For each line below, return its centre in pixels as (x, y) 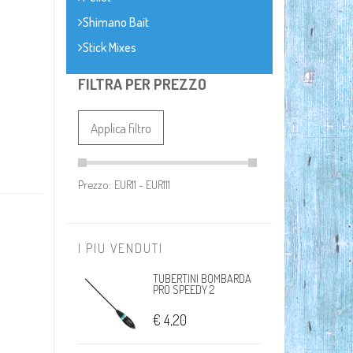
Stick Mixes (109, 47)
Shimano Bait (115, 22)
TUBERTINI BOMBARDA (202, 278)
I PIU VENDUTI (120, 248)
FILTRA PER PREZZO (142, 84)
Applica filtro (121, 128)
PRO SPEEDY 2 (183, 289)
